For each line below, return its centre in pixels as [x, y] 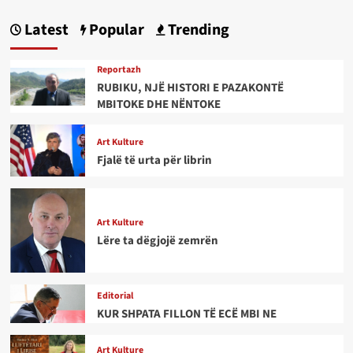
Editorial [115, 295]
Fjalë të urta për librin [154, 161]
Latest [45, 30]
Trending [197, 30]
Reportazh [119, 70]
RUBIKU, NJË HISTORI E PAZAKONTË [190, 88]
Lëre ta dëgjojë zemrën [157, 240]
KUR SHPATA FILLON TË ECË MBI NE [186, 314]
